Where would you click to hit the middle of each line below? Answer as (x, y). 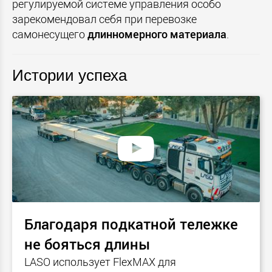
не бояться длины (87, 244)
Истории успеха (70, 76)
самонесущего (50, 34)
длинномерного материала (157, 34)
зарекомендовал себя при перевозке (104, 19)
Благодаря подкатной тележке (131, 224)
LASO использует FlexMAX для (100, 261)
